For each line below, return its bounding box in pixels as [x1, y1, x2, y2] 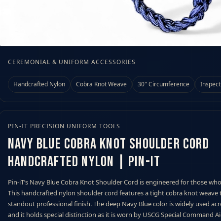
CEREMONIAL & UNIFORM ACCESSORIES [8, 57, 136, 66]
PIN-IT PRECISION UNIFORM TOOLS [8, 121, 120, 130]
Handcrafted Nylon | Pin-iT [8, 152, 161, 171]
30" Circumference [138, 79, 189, 88]
